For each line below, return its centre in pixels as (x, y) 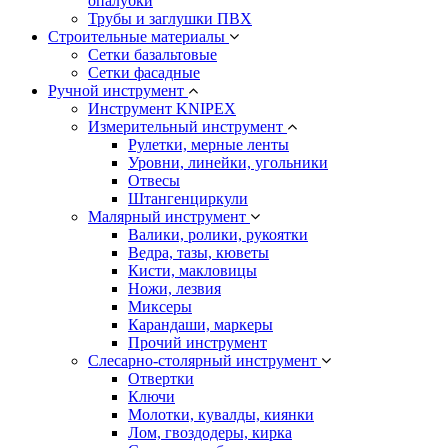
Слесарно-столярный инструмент (204, 361)
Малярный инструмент (169, 217)
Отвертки (161, 379)
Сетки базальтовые (152, 55)
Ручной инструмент (118, 91)
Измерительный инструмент (187, 127)
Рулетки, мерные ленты (208, 145)
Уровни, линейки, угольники (228, 163)
